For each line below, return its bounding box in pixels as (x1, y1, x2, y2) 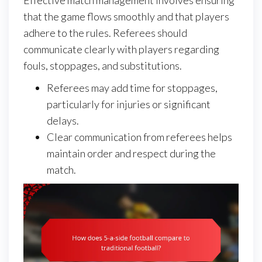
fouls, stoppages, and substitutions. (23, 58, 182, 72)
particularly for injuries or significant (47, 97, 211, 111)
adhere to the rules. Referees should (23, 26, 187, 39)
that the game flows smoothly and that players (23, 9, 229, 23)
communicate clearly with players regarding (23, 42, 219, 56)
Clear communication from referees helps (47, 130, 232, 143)
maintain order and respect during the (47, 146, 216, 160)
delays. (47, 113, 79, 127)
